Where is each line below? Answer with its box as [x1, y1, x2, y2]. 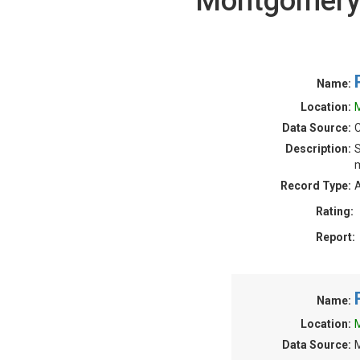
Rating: [316, 205, 354, 218]
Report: [316, 231, 355, 243]
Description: [285, 142, 351, 155]
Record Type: [280, 179, 351, 192]
